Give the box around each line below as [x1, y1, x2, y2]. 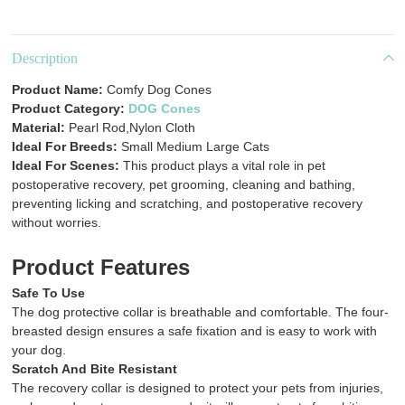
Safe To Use [11, 286, 85, 300]
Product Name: [11, 82, 103, 97]
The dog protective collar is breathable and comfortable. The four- [11, 305, 389, 319]
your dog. [11, 343, 66, 357]
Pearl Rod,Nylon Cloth [64, 120, 195, 135]
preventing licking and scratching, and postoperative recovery [11, 196, 363, 211]
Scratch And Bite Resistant [11, 362, 177, 376]
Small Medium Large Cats [117, 139, 269, 154]
